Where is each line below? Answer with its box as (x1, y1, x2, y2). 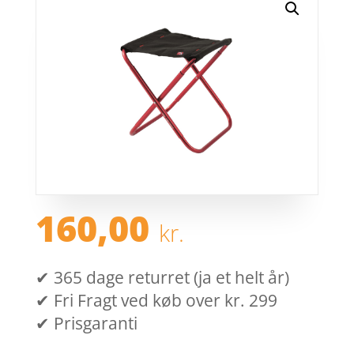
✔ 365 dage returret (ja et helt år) (35, 266, 289, 289)
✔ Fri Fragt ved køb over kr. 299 (35, 289, 277, 312)
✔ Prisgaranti (35, 312, 137, 335)
